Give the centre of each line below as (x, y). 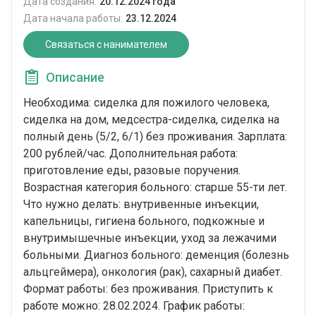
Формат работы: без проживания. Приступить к (148, 289)
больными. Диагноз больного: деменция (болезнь (156, 255)
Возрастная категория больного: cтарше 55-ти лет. (155, 188)
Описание (75, 78)
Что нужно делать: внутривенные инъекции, (141, 205)
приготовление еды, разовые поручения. (132, 171)
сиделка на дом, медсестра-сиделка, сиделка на (151, 120)
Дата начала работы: (73, 19)
